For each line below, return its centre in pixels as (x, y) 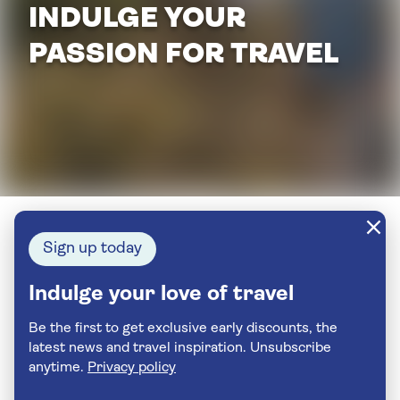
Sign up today (92, 249)
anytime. (58, 368)
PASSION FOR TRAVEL (183, 55)
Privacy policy (132, 368)
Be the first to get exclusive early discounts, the (183, 329)
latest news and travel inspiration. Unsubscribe (139, 348)
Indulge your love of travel (161, 295)
